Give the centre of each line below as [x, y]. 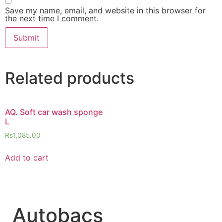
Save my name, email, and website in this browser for [105, 10]
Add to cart [27, 157]
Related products [70, 78]
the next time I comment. [52, 18]
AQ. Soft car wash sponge [54, 112]
